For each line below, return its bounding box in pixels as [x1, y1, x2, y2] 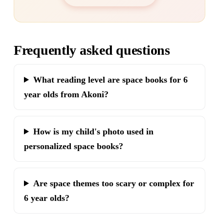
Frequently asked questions [14, 43, 170, 58]
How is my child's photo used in [33, 127, 154, 136]
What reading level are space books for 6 [33, 75, 188, 85]
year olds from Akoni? [24, 89, 109, 99]
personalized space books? [24, 141, 123, 151]
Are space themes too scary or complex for [33, 178, 195, 188]
